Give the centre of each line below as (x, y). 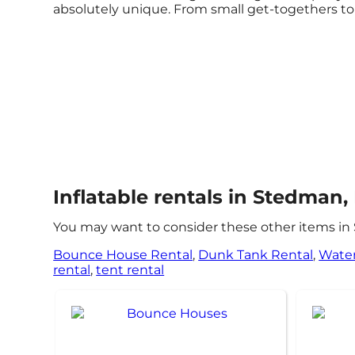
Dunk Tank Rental (256, 254)
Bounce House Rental (123, 254)
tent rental (130, 269)
